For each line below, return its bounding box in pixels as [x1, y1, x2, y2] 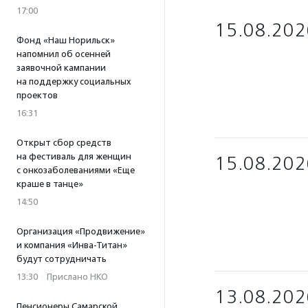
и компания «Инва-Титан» [16, 240, 127, 250]
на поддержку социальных [16, 76, 131, 87]
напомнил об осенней [16, 49, 111, 59]
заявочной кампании [16, 63, 106, 73]
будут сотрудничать [16, 254, 107, 264]
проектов [16, 90, 58, 100]
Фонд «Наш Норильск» [16, 35, 115, 45]
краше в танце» [16, 179, 83, 189]
